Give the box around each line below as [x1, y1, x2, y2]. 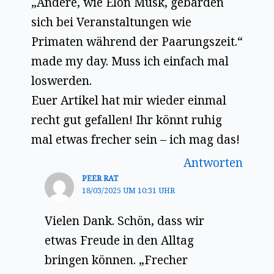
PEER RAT [81, 172, 118, 183]
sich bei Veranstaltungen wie [31, 13, 191, 30]
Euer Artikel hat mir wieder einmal [31, 92, 226, 108]
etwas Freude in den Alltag [45, 232, 194, 248]
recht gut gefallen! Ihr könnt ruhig [31, 111, 222, 128]
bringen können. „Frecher [45, 251, 188, 268]
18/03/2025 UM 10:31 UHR [81, 185, 175, 196]
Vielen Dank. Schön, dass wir [45, 212, 205, 229]
